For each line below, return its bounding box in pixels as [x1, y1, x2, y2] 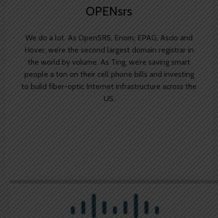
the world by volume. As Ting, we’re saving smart [28, 57, 190, 67]
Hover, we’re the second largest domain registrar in [24, 45, 194, 55]
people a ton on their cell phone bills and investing [24, 70, 194, 79]
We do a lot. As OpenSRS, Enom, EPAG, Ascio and [25, 33, 193, 43]
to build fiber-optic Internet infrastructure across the [21, 82, 197, 91]
